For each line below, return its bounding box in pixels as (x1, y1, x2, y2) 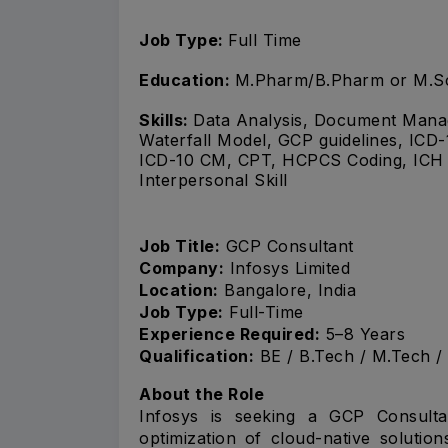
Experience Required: (139, 323, 320, 344)
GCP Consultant (220, 235, 354, 256)
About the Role (139, 383, 264, 404)
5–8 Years (320, 323, 405, 344)
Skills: (139, 110, 193, 131)
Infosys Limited (224, 257, 350, 278)
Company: (139, 257, 224, 278)
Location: (139, 279, 219, 300)
